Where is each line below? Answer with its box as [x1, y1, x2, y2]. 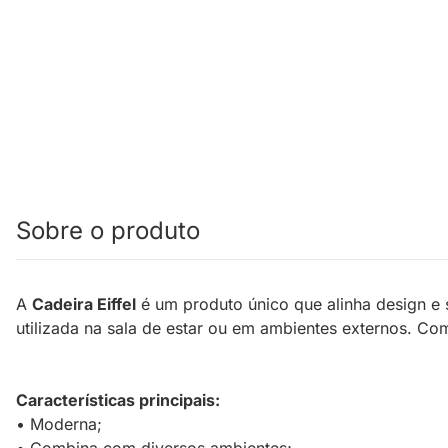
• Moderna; [16, 414, 102, 435]
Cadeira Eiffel [32, 294, 136, 315]
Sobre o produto [16, 216, 200, 246]
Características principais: [16, 390, 220, 411]
